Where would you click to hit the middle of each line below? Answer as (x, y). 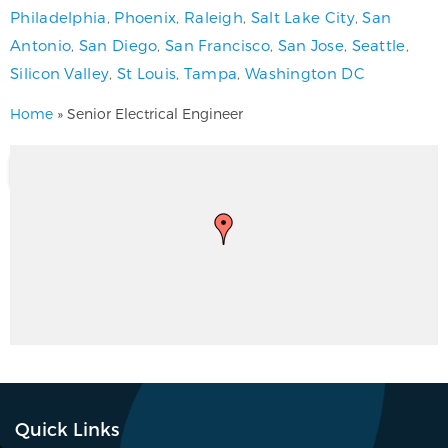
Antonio (41, 44)
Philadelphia (58, 16)
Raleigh (213, 16)
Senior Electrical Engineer (153, 113)
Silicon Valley (60, 72)
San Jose (310, 44)
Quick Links (67, 428)
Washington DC (304, 72)
